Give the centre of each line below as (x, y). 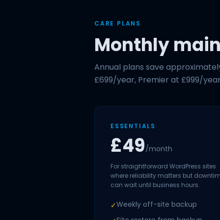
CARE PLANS (118, 23)
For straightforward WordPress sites (163, 166)
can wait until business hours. (155, 185)
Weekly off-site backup (157, 204)
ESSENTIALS (133, 126)
